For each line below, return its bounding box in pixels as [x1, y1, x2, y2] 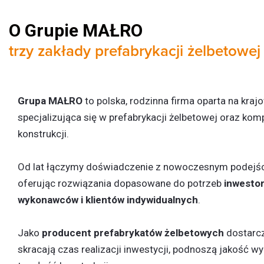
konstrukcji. [18, 128, 69, 140]
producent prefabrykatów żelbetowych [39, 227, 226, 239]
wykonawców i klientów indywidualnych [18, 194, 198, 206]
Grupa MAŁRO [18, 95, 85, 107]
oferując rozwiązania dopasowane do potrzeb [18, 177, 224, 189]
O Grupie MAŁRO [9, 20, 143, 41]
